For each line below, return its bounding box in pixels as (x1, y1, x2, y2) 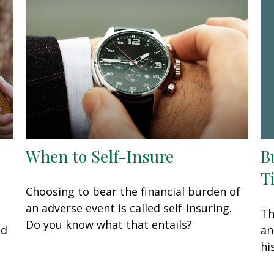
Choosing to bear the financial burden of (26, 183, 241, 199)
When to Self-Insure (26, 144, 174, 167)
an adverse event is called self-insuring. (26, 200, 232, 215)
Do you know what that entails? (26, 217, 193, 232)
